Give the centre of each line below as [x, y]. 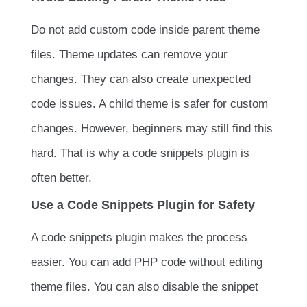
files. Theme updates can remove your [129, 55]
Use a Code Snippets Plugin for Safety [143, 205]
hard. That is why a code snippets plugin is [140, 153]
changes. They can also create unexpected [141, 79]
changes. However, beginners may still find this [152, 129]
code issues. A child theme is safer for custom [149, 104]
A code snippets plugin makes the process [139, 238]
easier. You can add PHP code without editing [147, 262]
